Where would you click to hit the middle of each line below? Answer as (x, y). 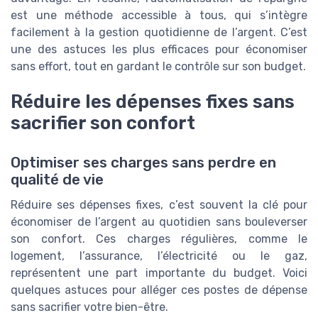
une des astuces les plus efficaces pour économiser (159, 49)
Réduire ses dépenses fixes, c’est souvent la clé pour (159, 205)
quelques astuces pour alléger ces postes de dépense (159, 290)
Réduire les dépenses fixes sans (153, 102)
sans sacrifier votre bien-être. (89, 307)
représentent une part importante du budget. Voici (159, 273)
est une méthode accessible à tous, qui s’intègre (159, 15)
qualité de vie (57, 180)
